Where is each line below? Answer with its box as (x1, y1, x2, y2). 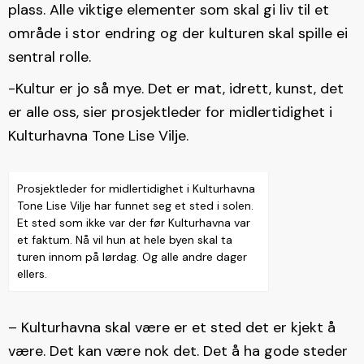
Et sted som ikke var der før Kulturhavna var (17, 215, 250, 231)
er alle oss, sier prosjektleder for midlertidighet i (8, 102, 332, 123)
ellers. (17, 266, 47, 282)
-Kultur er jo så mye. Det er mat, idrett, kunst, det (8, 79, 344, 99)
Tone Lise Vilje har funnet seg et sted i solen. (17, 198, 253, 214)
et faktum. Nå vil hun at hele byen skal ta (17, 232, 232, 248)
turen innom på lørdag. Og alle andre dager (17, 249, 247, 265)
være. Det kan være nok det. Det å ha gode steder (8, 341, 348, 362)
